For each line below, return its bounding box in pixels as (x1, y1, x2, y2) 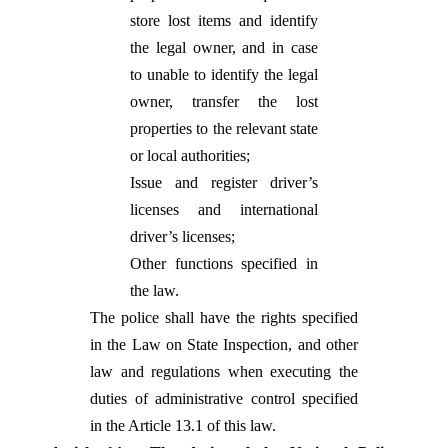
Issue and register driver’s (130, 174, 318, 191)
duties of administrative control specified (90, 390, 358, 407)
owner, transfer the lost (130, 93, 318, 110)
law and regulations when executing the (90, 363, 358, 380)
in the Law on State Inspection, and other (90, 336, 358, 353)
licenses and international (130, 201, 318, 218)
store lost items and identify (130, 12, 318, 29)
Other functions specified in (130, 255, 318, 272)
